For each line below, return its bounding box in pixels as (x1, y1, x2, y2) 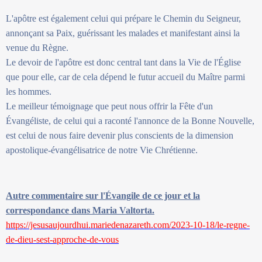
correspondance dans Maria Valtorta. (6, 205, 154, 215)
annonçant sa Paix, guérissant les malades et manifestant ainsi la (6, 27, 240, 38)
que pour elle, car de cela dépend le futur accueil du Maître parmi (6, 71, 245, 82)
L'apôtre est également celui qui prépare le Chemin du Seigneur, (6, 13, 241, 23)
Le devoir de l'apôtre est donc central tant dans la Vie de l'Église (6, 57, 241, 67)
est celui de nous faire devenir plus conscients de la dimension (6, 130, 233, 140)
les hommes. (6, 86, 51, 96)
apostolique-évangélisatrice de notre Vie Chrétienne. (6, 144, 198, 155)
